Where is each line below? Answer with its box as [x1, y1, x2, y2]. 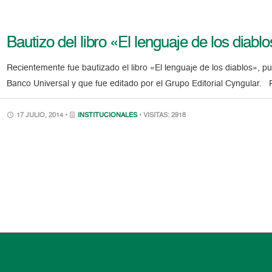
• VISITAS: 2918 [139, 112, 186, 119]
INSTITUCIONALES [78, 112, 138, 119]
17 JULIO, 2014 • [15, 112, 70, 119]
